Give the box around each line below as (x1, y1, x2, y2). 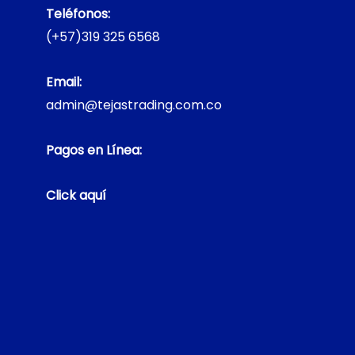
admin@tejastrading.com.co (45, 95, 222, 114)
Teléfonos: (45, 4, 110, 23)
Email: (45, 72, 82, 91)
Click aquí (45, 185, 106, 204)
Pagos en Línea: (45, 140, 142, 159)
